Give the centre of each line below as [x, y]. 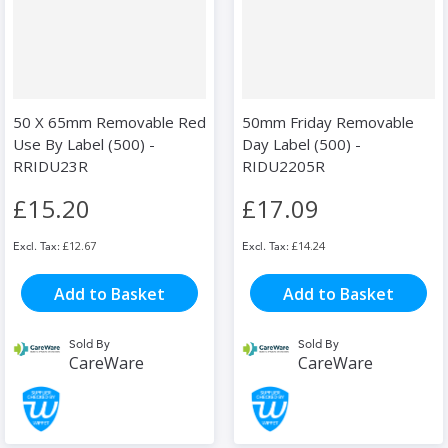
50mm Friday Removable [328, 122]
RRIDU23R [50, 166]
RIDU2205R [283, 166]
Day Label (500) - [301, 144]
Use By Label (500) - [84, 144]
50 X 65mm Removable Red [109, 122]
